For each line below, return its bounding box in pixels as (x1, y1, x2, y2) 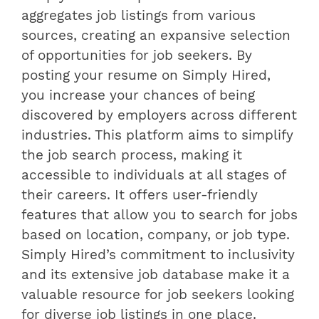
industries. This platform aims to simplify (21, 127, 293, 143)
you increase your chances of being (21, 87, 255, 103)
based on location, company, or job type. (21, 226, 290, 243)
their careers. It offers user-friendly (21, 187, 258, 203)
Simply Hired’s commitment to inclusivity (21, 246, 295, 263)
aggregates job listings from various (21, 7, 256, 23)
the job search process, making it (21, 147, 242, 163)
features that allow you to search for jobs (21, 206, 298, 223)
